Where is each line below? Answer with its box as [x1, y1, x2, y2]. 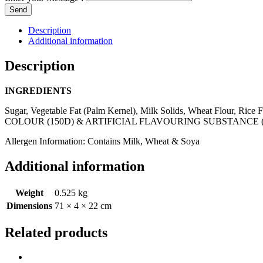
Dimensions [6, 200, 52, 211]
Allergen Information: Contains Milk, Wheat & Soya [5, 136, 200, 146]
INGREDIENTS [5, 85, 72, 96]
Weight [15, 187, 43, 198]
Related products [5, 224, 107, 240]
